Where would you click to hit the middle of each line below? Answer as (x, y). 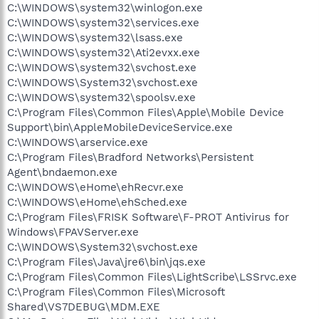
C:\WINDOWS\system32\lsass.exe (95, 37)
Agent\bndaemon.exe (62, 172)
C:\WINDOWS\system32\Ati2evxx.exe (104, 52)
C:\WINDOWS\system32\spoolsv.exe (101, 97)
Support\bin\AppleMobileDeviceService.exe (120, 127)
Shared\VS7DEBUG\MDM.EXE (84, 307)
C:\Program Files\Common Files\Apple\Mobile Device (146, 112)
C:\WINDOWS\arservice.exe (78, 142)
